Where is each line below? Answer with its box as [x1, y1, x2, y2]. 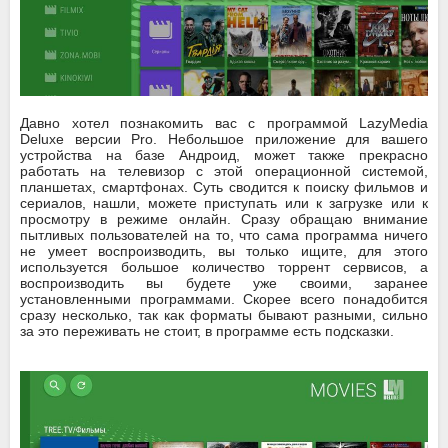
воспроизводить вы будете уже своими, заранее [20, 274, 428, 291]
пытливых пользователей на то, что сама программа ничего [20, 226, 428, 243]
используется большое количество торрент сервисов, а [20, 258, 428, 275]
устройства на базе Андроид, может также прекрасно [20, 146, 428, 163]
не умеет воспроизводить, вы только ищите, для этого [20, 242, 428, 259]
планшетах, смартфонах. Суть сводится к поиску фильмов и [20, 178, 428, 195]
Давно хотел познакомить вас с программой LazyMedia [20, 114, 428, 131]
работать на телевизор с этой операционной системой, [20, 162, 428, 179]
